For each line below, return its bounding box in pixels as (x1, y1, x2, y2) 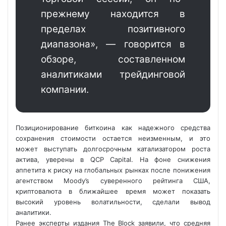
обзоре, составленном (41, 53, 185, 65)
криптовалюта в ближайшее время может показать (16, 187, 210, 195)
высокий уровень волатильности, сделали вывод (16, 198, 210, 206)
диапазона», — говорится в (41, 38, 185, 50)
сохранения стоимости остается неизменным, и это (16, 134, 210, 142)
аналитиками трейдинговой (41, 69, 185, 80)
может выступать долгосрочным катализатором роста (16, 145, 210, 153)
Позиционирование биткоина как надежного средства (16, 124, 210, 132)
